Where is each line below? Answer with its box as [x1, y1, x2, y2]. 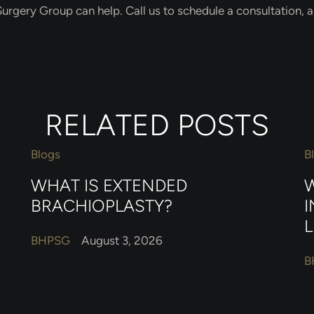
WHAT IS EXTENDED [31, 175, 187, 196]
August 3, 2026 [81, 233, 163, 248]
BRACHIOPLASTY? [31, 195, 172, 216]
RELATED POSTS [45, 107, 269, 144]
